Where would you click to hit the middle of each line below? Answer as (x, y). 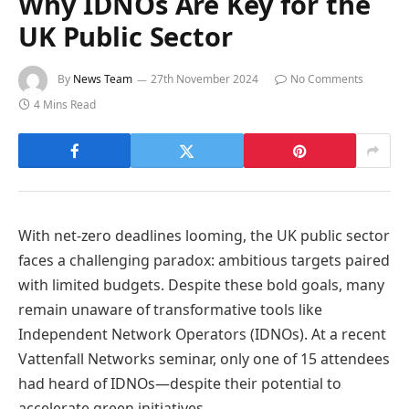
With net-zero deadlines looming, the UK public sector (204, 236)
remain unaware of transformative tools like (170, 310)
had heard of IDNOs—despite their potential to (180, 384)
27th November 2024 (204, 79)
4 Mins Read (65, 105)
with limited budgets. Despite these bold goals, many (201, 285)
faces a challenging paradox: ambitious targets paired (204, 261)
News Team (103, 79)
